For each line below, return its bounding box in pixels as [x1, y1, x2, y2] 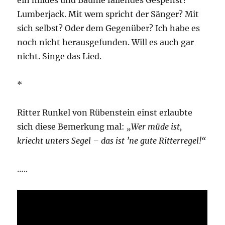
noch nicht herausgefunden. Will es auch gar [17, 37, 194, 47]
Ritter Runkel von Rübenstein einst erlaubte [17, 107, 193, 118]
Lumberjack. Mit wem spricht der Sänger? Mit [17, 9, 199, 19]
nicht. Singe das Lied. [17, 51, 102, 61]
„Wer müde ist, [127, 121, 182, 132]
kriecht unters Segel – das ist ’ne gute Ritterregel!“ [17, 135, 206, 146]
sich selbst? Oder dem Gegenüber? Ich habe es [17, 23, 200, 33]
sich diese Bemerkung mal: [17, 121, 127, 132]
